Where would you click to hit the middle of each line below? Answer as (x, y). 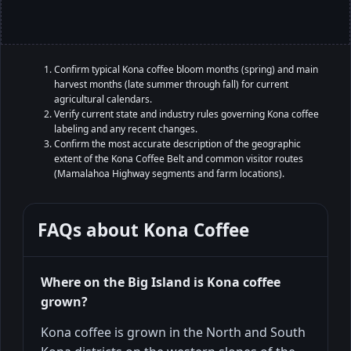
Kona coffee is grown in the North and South (173, 332)
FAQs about (90, 230)
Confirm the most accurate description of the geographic (177, 143)
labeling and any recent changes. (126, 128)
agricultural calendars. (103, 99)
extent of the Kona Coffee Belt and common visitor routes (179, 158)
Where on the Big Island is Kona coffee (161, 282)
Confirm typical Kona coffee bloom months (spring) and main (186, 69)
